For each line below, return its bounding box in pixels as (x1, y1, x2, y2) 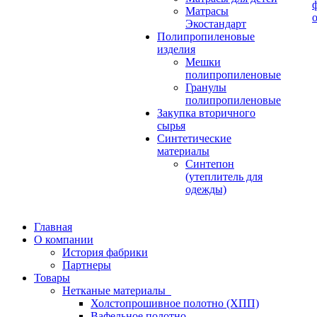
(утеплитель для (185, 171, 263, 183)
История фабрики (62, 246, 148, 258)
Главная (34, 221, 72, 233)
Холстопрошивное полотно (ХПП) (91, 297, 259, 309)
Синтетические (157, 132, 231, 144)
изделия (157, 43, 195, 55)
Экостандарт (185, 18, 246, 30)
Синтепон (185, 158, 234, 170)
